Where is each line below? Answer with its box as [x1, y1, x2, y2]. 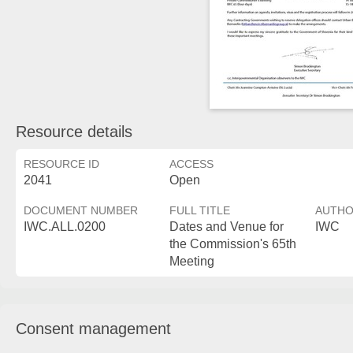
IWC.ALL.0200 [24, 220, 106, 233]
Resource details [16, 123, 132, 140]
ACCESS [169, 158, 214, 170]
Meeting [169, 255, 214, 268]
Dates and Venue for [169, 220, 284, 233]
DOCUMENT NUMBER [24, 204, 138, 217]
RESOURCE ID [24, 158, 99, 170]
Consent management [16, 320, 171, 337]
